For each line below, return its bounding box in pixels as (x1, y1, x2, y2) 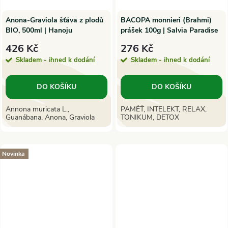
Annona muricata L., (6, 104, 69, 115)
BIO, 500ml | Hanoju (6, 25, 72, 35)
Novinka (2, 149, 24, 158)
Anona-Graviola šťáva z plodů (6, 15, 103, 25)
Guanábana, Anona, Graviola (6, 112, 95, 123)
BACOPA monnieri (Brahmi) (121, 15, 212, 25)
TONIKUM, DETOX (121, 112, 179, 123)
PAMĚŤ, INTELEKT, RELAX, (121, 104, 207, 115)
